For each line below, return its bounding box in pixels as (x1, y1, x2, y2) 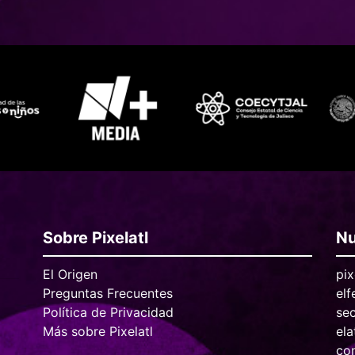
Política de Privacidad (43, 304, 174, 321)
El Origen (43, 266, 98, 283)
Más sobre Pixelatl (43, 323, 154, 340)
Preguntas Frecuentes (43, 285, 174, 302)
